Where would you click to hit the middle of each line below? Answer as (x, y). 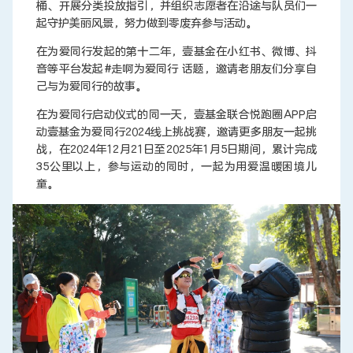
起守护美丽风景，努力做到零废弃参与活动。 (147, 23)
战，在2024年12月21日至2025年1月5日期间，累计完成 (176, 149)
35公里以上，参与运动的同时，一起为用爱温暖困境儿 (176, 166)
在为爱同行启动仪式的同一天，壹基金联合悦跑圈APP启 (176, 114)
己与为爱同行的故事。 (91, 86)
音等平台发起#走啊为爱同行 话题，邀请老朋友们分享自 (176, 69)
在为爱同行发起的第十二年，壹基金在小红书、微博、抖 (176, 51)
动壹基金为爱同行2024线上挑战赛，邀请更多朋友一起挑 (176, 132)
